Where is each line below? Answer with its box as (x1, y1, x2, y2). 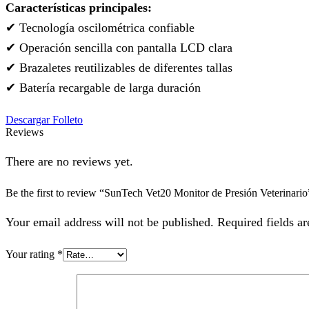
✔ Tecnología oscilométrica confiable (6, 21, 195, 35)
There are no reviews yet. (6, 154, 133, 168)
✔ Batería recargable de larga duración (6, 81, 201, 95)
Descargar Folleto (6, 114, 83, 126)
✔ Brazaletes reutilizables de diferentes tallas (6, 61, 232, 75)
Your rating (6, 248, 57, 260)
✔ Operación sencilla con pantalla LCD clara (6, 41, 232, 55)
